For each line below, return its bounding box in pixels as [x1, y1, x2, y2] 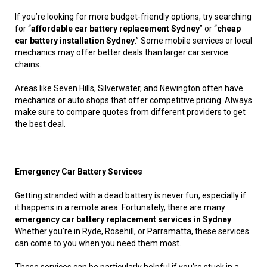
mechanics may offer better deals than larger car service [15, 48, 228, 58]
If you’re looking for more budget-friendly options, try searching [15, 12, 252, 22]
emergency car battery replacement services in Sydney [15, 215, 231, 225]
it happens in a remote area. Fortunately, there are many [15, 203, 225, 213]
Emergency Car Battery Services [15, 167, 142, 177]
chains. [15, 60, 41, 70]
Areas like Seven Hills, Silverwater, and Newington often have [15, 83, 243, 94]
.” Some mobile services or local [135, 36, 252, 46]
